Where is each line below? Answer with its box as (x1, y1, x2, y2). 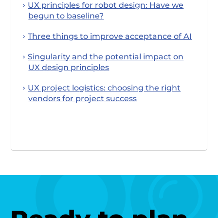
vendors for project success (28, 93, 137, 103)
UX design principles (28, 62, 109, 72)
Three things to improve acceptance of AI (28, 31, 192, 41)
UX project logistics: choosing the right (28, 83, 181, 92)
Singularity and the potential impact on (28, 52, 184, 61)
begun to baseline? (28, 11, 104, 20)
